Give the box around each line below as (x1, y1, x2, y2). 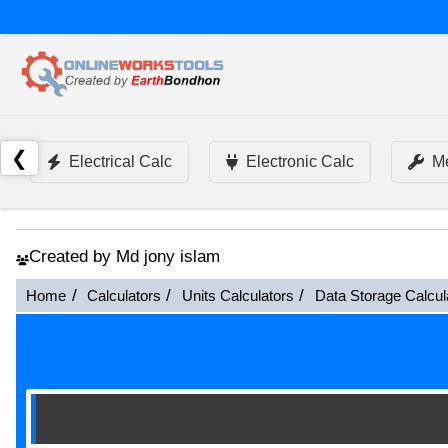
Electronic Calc (246, 153, 354, 170)
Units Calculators (181, 287, 294, 304)
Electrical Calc (69, 153, 172, 170)
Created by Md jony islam (29, 247, 220, 267)
